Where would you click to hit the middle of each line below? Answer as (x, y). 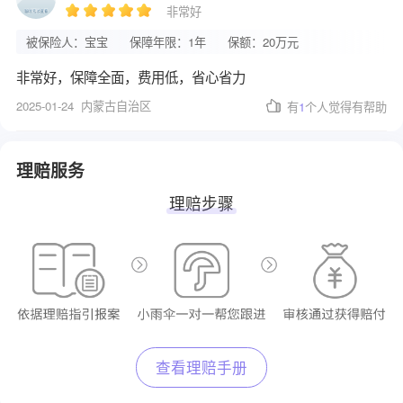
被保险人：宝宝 (67, 41)
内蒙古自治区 (116, 105)
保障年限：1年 (167, 41)
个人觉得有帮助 (346, 106)
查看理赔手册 (201, 367)
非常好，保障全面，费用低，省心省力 (130, 76)
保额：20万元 (264, 41)
